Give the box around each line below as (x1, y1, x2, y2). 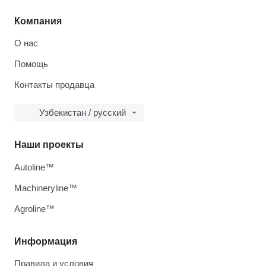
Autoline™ (14, 162, 54, 172)
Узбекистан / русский (39, 107, 126, 118)
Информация (14, 236, 77, 246)
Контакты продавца (14, 80, 94, 90)
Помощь (14, 59, 48, 69)
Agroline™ (14, 204, 55, 214)
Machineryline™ (14, 183, 77, 193)
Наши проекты (14, 140, 84, 150)
